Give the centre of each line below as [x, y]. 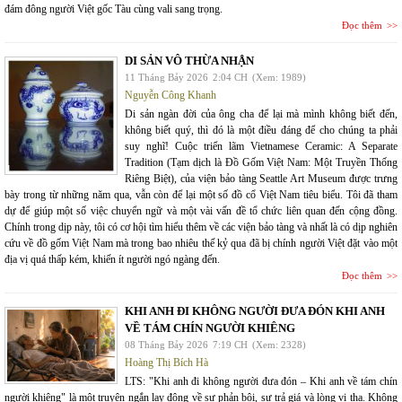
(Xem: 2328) [279, 345]
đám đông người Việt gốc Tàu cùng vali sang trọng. [114, 9]
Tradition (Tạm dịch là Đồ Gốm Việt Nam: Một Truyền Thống [261, 162]
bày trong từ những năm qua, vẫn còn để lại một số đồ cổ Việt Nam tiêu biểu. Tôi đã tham [201, 195]
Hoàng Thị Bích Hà [166, 363]
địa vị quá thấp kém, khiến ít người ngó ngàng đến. [112, 259]
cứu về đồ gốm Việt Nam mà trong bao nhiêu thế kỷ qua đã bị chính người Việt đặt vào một [201, 243]
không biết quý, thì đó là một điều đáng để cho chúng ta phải [261, 130]
